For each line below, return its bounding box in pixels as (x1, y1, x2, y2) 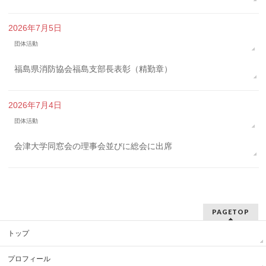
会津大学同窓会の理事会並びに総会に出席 (14, 141, 173, 151)
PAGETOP (211, 208, 249, 216)
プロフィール (8, 255, 51, 264)
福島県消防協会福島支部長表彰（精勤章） (14, 64, 173, 74)
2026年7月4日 (8, 100, 62, 110)
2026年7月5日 (8, 23, 62, 33)
